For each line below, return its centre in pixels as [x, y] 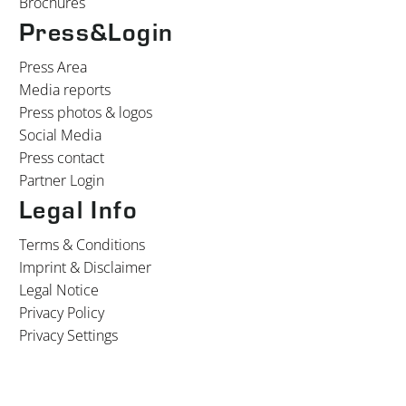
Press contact [62, 157]
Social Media [60, 135]
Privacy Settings [68, 335]
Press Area [53, 67]
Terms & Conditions [82, 244]
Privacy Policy [62, 312]
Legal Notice [59, 290]
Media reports [65, 89]
